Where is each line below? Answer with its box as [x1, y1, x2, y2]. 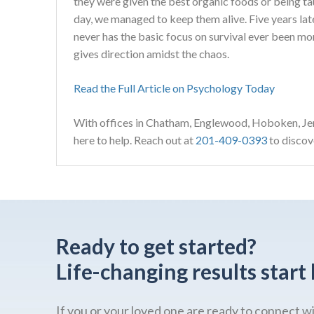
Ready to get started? [56, 233, 257, 259]
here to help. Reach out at [74, 132, 196, 146]
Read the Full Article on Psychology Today [74, 81, 275, 95]
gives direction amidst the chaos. [74, 46, 229, 60]
